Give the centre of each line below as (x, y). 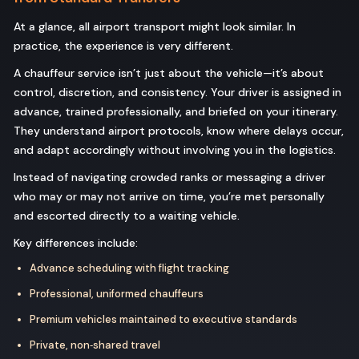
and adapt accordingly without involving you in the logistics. (175, 150)
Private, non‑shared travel (95, 345)
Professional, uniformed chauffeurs (117, 294)
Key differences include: (76, 243)
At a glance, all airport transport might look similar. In (155, 27)
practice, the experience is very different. (123, 46)
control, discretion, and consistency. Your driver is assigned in (177, 93)
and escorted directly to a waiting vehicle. (127, 216)
